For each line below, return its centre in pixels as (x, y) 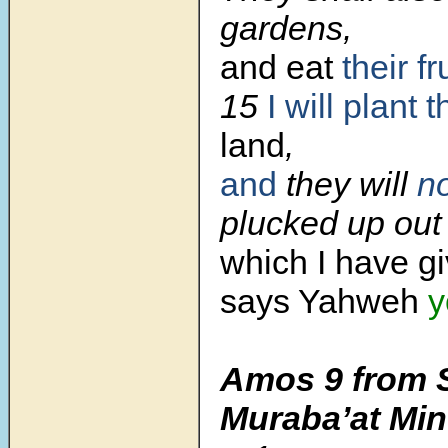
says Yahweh (324, 301)
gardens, (286, 28)
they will (347, 184)
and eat (281, 67)
